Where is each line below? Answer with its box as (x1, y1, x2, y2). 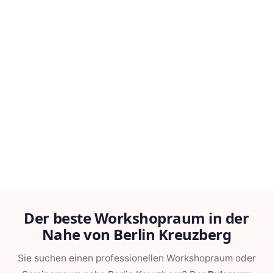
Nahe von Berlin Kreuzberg (41, 224, 232, 245)
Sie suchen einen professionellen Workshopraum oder (17, 252, 256, 264)
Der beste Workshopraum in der (24, 208, 249, 229)
